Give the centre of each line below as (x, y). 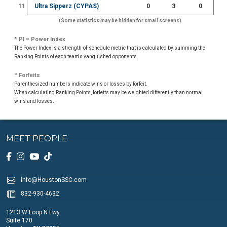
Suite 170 (19, 221)
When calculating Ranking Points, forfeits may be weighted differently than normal (109, 92)
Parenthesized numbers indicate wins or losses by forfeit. (81, 84)
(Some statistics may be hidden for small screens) (120, 20)
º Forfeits (27, 75)
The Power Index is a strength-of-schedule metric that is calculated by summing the (110, 48)
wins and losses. (34, 101)
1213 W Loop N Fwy (33, 213)
